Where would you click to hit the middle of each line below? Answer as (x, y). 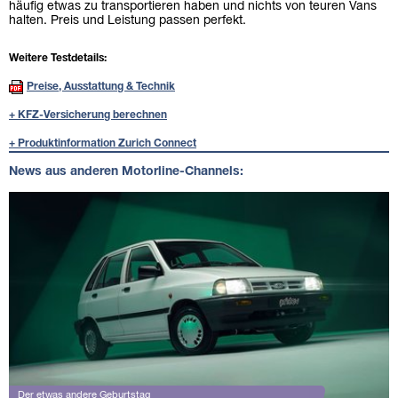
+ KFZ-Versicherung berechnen (88, 115)
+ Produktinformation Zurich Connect (103, 144)
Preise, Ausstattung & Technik (101, 87)
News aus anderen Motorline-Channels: (126, 172)
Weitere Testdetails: (58, 59)
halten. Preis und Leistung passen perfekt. (127, 21)
